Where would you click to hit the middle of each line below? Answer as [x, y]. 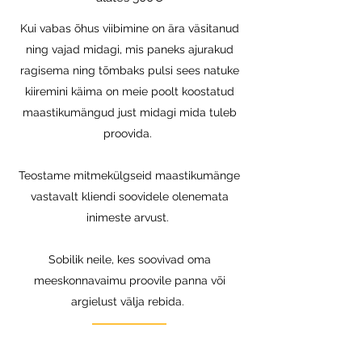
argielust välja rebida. [129, 301]
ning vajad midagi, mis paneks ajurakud [129, 49]
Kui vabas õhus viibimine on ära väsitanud [129, 28]
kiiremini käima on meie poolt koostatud [129, 91]
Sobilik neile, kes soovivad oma [129, 259]
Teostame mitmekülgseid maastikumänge [129, 175]
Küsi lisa [129, 334]
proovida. [129, 133]
